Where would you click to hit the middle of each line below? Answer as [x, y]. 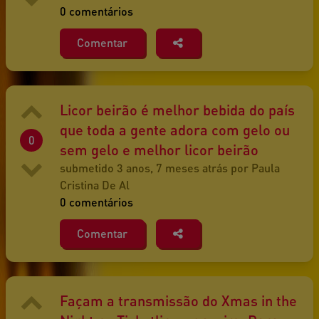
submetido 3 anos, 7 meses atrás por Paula [170, 168]
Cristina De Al [95, 185]
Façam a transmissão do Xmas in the [178, 301]
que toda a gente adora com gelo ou [175, 130]
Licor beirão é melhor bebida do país [177, 110]
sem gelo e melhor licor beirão [159, 150]
